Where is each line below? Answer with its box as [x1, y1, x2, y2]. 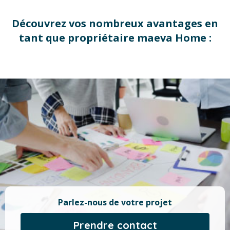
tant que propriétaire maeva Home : [18, 31, 212, 45]
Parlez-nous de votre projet [10, 197, 125, 208]
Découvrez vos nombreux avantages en [12, 16, 218, 30]
